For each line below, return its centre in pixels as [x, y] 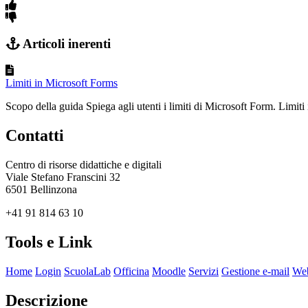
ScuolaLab [87, 271]
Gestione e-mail [255, 271]
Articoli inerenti [65, 44]
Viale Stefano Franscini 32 [63, 177]
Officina [131, 271]
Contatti [35, 136]
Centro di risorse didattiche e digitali [84, 164]
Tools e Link [49, 242]
